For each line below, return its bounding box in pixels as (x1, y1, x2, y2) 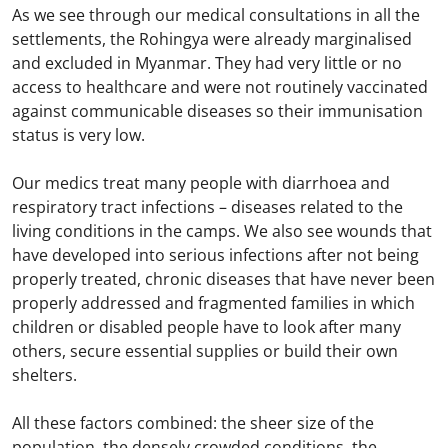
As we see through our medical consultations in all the (12, 3, 420, 26)
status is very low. (12, 123, 145, 146)
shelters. (12, 363, 77, 386)
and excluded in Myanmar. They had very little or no (12, 51, 402, 74)
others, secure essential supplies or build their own (12, 339, 398, 362)
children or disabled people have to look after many (12, 315, 401, 338)
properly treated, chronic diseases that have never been (12, 267, 435, 290)
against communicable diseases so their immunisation (12, 99, 423, 122)
